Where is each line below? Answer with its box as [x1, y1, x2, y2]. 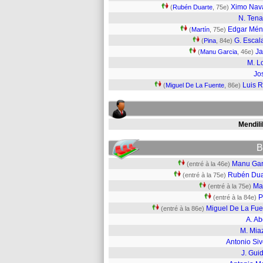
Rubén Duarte [173, 4, 213, 11]
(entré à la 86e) [161, 205, 204, 212]
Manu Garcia [200, 48, 237, 55]
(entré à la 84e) [213, 194, 257, 201]
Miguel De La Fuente [166, 82, 224, 89]
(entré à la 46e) [187, 160, 230, 167]
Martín [191, 26, 210, 33]
